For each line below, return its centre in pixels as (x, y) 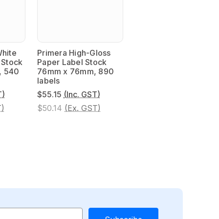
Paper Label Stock (72, 62)
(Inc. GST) (82, 94)
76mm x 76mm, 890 (76, 71)
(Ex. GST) (83, 108)
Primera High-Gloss (74, 53)
